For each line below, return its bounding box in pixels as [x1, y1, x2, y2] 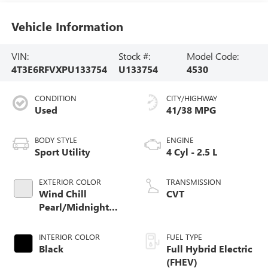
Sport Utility [34, 145, 90, 158]
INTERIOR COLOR [38, 231, 100, 242]
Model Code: [186, 50, 239, 63]
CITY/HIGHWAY [166, 92, 217, 103]
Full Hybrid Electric [166, 242, 252, 255]
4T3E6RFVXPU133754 [11, 63, 107, 76]
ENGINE [166, 134, 194, 145]
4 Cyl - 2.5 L [166, 145, 217, 158]
